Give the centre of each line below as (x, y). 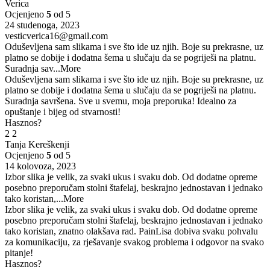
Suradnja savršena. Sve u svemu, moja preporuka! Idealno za (121, 101)
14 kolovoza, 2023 (40, 166)
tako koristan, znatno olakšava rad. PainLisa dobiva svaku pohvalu (131, 231)
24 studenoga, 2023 (42, 25)
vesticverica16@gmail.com (56, 36)
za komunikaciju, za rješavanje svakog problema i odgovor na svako (134, 242)
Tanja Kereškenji (37, 145)
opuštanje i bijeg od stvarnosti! (63, 112)
